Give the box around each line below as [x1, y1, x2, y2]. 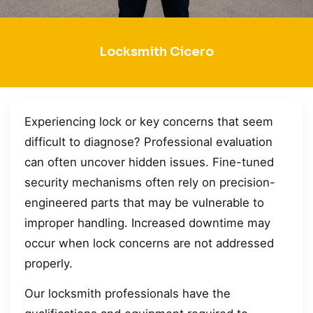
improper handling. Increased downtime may [24, 215, 270, 230]
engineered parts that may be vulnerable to [24, 195, 264, 210]
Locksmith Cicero [99, 44, 214, 60]
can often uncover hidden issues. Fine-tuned [24, 154, 274, 169]
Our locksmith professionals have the [24, 286, 231, 301]
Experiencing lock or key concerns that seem [24, 114, 273, 129]
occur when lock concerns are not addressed [24, 235, 274, 250]
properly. [24, 256, 73, 270]
